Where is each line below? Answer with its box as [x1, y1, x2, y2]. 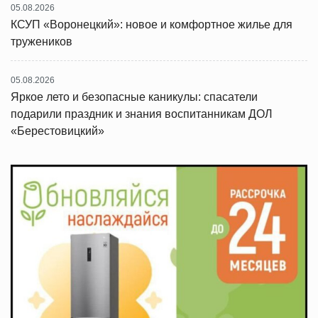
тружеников [11, 35, 72, 48]
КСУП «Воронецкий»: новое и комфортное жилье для [11, 18, 292, 31]
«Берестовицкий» [11, 125, 104, 138]
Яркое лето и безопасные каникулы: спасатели [11, 91, 258, 104]
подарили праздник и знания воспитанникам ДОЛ [11, 108, 273, 121]
